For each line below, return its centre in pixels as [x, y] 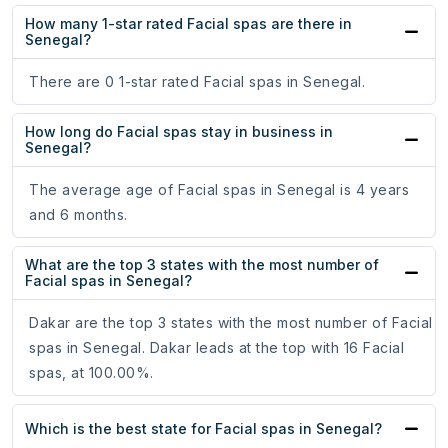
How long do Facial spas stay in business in [179, 132]
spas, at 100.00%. [91, 373]
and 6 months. [78, 215]
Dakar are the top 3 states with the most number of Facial [231, 323]
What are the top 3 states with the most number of [202, 265]
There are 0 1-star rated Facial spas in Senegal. [197, 82]
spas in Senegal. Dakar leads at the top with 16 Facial [216, 348]
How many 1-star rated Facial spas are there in [188, 24]
